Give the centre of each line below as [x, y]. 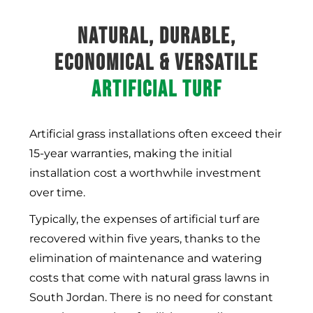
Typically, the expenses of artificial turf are [145, 219]
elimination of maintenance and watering [146, 259]
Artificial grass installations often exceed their [155, 134]
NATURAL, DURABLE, [156, 37]
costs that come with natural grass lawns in [150, 278]
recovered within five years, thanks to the [145, 239]
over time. [59, 193]
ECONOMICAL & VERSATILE [156, 64]
